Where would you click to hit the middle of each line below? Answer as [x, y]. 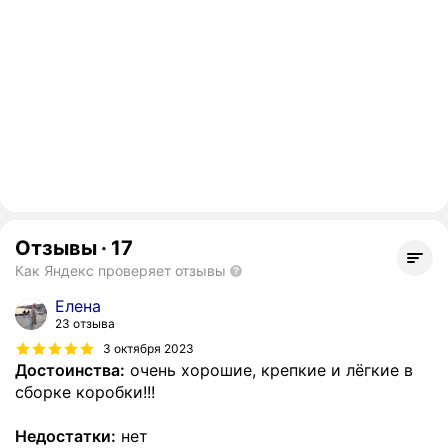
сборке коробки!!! [85, 392]
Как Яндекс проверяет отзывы [120, 271]
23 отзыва [85, 324]
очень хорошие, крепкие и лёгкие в [269, 370]
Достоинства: [70, 370]
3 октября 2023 [148, 348]
